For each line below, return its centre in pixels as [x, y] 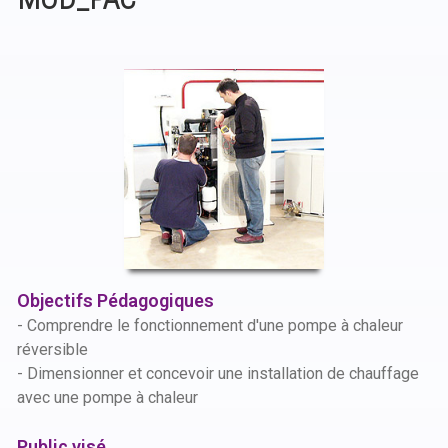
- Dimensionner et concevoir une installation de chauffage [218, 373]
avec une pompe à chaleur [107, 397]
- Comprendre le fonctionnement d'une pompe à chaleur [210, 325]
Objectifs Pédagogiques [115, 300]
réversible [52, 349]
